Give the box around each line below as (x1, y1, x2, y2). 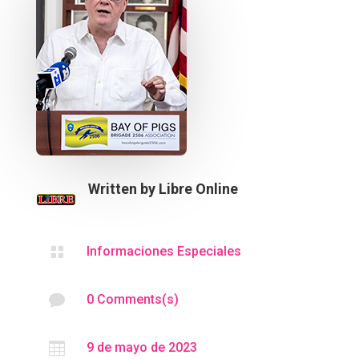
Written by (87, 179, 159, 197)
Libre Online (158, 179, 238, 197)
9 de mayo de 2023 (86, 339, 197, 355)
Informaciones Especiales (86, 243, 241, 259)
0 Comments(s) (86, 291, 179, 307)
